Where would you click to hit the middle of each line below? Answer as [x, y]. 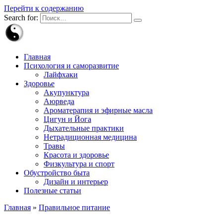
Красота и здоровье [76, 155]
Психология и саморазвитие [71, 66]
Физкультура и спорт [79, 164]
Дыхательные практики [84, 128]
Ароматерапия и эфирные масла [98, 110]
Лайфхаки [61, 75]
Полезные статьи [53, 191]
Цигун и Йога [67, 119]
